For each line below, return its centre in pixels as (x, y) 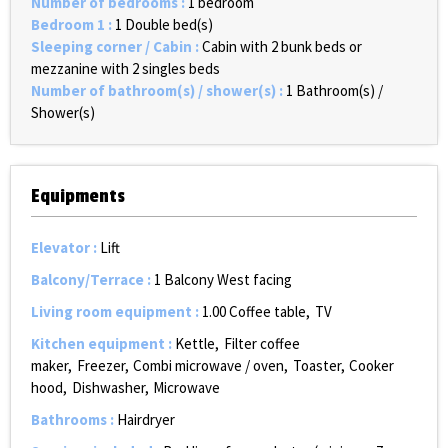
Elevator (62, 247)
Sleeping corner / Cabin (113, 46)
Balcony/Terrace (89, 279)
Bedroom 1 (69, 24)
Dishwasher (108, 387)
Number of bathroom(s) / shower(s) (155, 90)
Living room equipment (113, 311)
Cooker (371, 365)
